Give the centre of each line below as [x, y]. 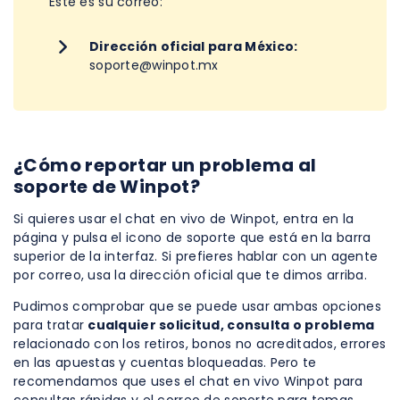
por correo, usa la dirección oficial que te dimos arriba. [190, 275]
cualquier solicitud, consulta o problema [231, 325]
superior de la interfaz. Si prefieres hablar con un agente [196, 256]
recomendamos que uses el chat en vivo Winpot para [188, 381]
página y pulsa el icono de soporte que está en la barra [192, 237]
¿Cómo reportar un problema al [165, 165]
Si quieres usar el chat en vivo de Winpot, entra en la [184, 218]
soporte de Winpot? [107, 186]
